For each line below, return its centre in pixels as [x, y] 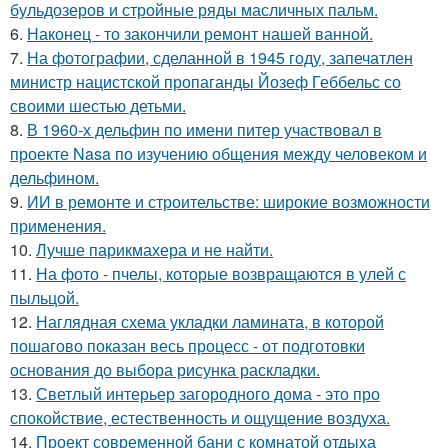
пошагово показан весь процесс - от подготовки [187, 345]
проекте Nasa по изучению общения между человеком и [218, 153]
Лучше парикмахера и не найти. [154, 249]
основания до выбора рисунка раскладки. [165, 369]
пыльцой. [44, 297]
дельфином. [54, 177]
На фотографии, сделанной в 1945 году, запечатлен [220, 57]
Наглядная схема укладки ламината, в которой [210, 321]
